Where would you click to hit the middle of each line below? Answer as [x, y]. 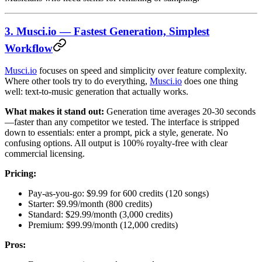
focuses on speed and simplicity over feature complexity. [142, 71]
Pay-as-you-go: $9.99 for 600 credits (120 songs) [118, 194]
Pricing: [20, 174]
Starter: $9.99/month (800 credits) [90, 204]
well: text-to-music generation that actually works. [96, 92]
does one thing [210, 81]
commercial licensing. [45, 154]
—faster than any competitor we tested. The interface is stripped [122, 122]
